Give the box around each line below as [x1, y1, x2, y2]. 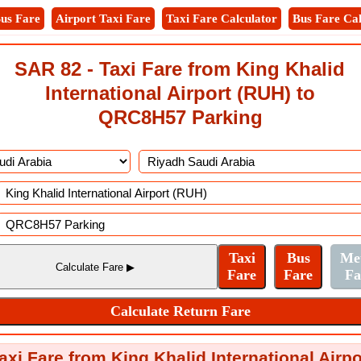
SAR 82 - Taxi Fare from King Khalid [15, 58, 345, 80]
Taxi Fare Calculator [166, 12, 277, 25]
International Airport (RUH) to [44, 82, 315, 104]
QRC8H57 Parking [98, 106, 263, 128]
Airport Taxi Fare [56, 12, 151, 25]
